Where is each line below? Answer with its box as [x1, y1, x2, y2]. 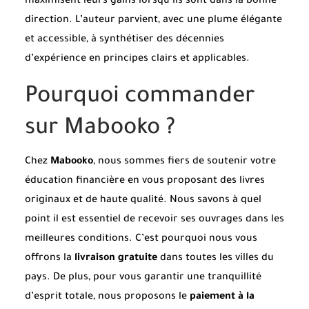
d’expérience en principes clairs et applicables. [25, 53, 250, 65]
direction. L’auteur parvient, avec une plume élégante [25, 14, 282, 26]
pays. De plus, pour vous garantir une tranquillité [25, 272, 261, 283]
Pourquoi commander [25, 85, 255, 110]
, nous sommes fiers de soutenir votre [93, 156, 276, 168]
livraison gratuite [74, 252, 157, 264]
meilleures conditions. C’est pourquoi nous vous [25, 233, 257, 245]
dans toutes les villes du [157, 252, 274, 264]
